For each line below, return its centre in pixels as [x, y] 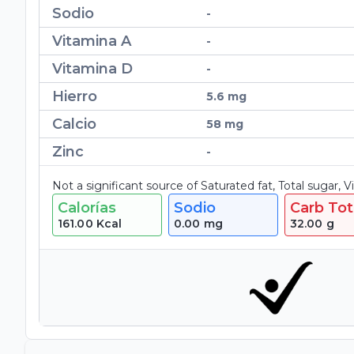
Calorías [87, 208]
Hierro [75, 97]
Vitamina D [92, 69]
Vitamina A [92, 41]
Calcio [74, 124]
